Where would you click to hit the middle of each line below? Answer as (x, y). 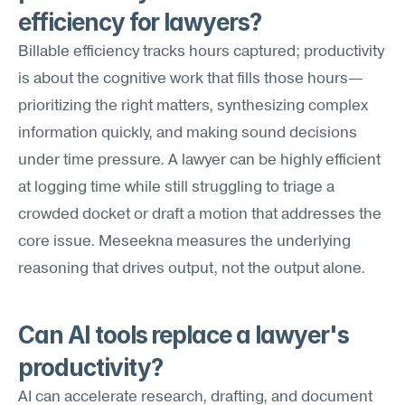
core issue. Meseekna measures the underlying (184, 242)
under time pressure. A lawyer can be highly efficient (199, 160)
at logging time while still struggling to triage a (176, 188)
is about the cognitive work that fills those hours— (191, 79)
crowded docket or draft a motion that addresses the (200, 215)
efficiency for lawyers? (140, 22)
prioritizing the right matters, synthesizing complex (193, 106)
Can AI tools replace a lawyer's (184, 335)
